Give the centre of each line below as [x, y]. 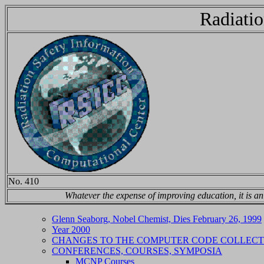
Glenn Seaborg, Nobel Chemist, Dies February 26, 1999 [157, 219]
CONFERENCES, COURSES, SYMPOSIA [137, 251]
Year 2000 [71, 230]
